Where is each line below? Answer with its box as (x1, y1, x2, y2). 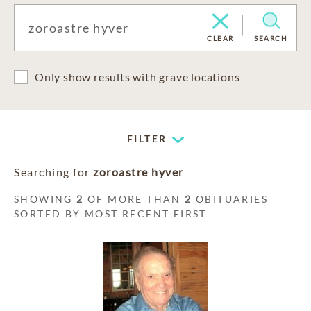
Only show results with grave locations (35, 70, 240, 83)
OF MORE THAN (83, 193, 185, 205)
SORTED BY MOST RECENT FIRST (14, 208, 207, 219)
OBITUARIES (192, 193, 269, 205)
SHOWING (14, 193, 77, 205)
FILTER (127, 133, 167, 144)
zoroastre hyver (93, 165, 184, 178)
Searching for (14, 165, 93, 178)
